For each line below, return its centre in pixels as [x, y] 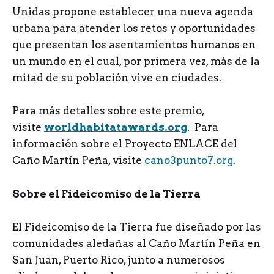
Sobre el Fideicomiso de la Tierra [106, 194]
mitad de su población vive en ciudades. [117, 78]
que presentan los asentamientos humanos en [134, 45]
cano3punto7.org [189, 161]
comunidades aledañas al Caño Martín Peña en [136, 243]
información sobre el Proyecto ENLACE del [125, 144]
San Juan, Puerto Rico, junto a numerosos [119, 260]
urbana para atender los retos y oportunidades [134, 28]
